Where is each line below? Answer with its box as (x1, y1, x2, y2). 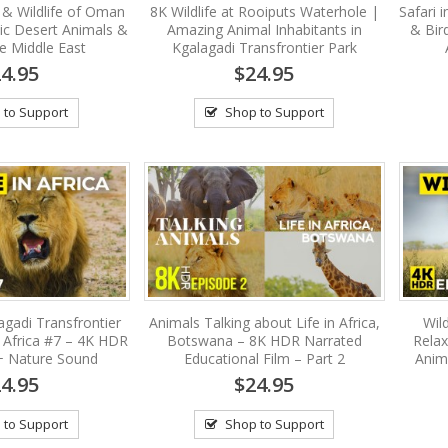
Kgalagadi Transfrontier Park (171, 37, 357, 57)
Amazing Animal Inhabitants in (166, 19, 362, 39)
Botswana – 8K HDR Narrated (166, 330, 362, 350)
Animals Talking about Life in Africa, (148, 312, 380, 332)
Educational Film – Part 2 (183, 348, 345, 368)
